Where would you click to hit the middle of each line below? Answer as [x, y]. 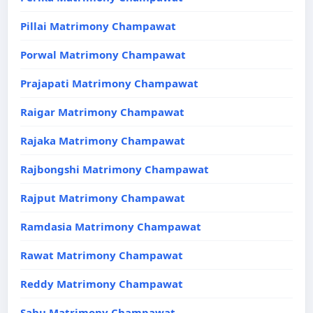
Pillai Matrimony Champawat [98, 26]
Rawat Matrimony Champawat [102, 255]
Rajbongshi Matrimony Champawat [115, 169]
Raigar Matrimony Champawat [102, 112]
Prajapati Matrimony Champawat [109, 83]
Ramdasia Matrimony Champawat [111, 226]
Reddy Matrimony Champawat [102, 284]
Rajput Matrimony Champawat [103, 198]
